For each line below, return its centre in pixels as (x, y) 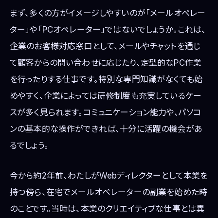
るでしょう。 (29, 146)
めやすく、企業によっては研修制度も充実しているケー (106, 96)
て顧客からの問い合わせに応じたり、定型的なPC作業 (106, 63)
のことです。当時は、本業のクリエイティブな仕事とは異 (107, 209)
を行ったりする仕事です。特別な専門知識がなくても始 (106, 80)
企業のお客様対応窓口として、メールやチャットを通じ (105, 46)
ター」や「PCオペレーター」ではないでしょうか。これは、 (108, 30)
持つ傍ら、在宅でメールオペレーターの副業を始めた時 (109, 192)
